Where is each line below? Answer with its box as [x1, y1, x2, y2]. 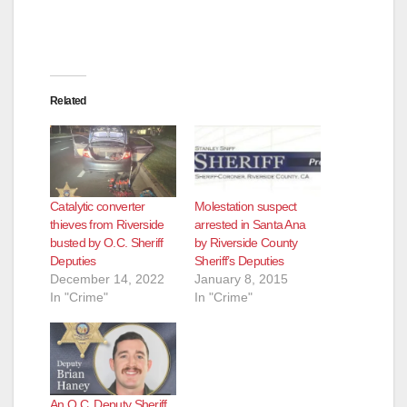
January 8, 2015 [194, 272, 288, 287]
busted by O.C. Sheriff [50, 235, 164, 251]
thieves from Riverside [50, 217, 164, 233]
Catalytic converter [50, 199, 145, 214]
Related [50, 94, 86, 107]
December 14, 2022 [50, 272, 164, 287]
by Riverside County [194, 235, 298, 251]
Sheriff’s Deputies [194, 253, 284, 269]
